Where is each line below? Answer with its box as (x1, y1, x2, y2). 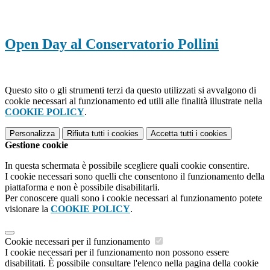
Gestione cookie (5, 139, 68, 150)
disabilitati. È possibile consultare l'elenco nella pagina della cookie (5, 257, 259, 268)
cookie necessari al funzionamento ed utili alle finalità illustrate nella (5, 95, 262, 106)
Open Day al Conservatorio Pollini (5, 36, 219, 52)
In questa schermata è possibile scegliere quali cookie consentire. (5, 160, 250, 171)
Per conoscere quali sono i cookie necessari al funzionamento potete (5, 192, 262, 203)
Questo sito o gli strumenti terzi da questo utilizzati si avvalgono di (5, 84, 256, 95)
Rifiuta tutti (67, 128, 105, 138)
